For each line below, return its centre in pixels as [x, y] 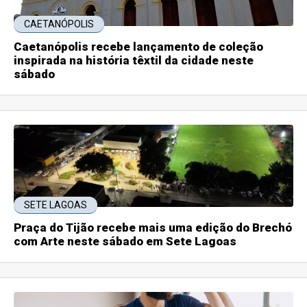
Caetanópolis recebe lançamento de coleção [139, 46]
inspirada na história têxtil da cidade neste [134, 60]
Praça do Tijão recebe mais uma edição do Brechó [153, 227]
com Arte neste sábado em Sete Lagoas [125, 241]
